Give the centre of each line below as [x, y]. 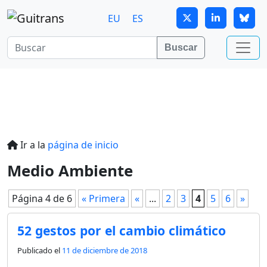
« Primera [103, 198]
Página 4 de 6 [42, 198]
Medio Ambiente [70, 170]
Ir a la [33, 145]
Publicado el [40, 250]
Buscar [181, 47]
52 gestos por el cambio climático [122, 230]
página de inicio [83, 145]
